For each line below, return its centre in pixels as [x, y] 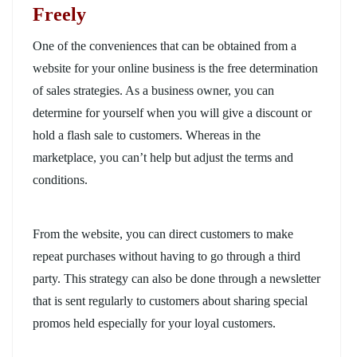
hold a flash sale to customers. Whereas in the [147, 135]
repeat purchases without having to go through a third [167, 256]
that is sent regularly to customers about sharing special [170, 300]
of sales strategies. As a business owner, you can [153, 90]
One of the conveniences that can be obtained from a [165, 45]
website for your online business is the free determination [175, 68]
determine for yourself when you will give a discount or [172, 112]
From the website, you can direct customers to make [163, 233]
